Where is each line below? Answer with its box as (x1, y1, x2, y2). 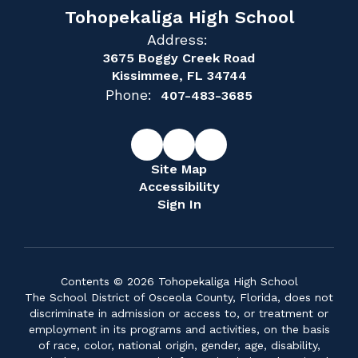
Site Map (151, 161, 207, 177)
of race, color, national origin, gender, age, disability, (38, 338, 320, 352)
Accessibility (138, 178, 220, 194)
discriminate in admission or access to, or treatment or (30, 306, 328, 320)
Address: (146, 30, 208, 48)
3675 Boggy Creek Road (103, 50, 255, 66)
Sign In (157, 196, 201, 212)
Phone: (105, 86, 152, 103)
